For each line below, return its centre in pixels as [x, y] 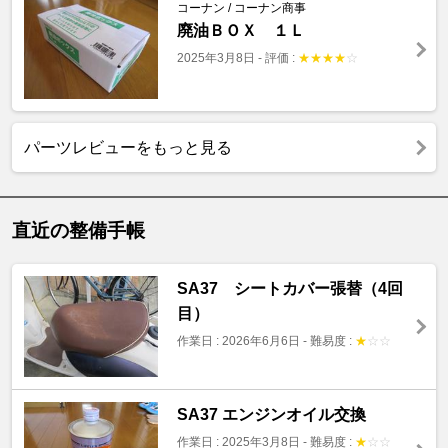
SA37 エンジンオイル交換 [271, 414]
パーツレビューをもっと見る [128, 148]
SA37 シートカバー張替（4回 [289, 289]
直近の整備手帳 [78, 231]
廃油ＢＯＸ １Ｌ [240, 31]
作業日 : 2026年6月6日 [238, 341]
